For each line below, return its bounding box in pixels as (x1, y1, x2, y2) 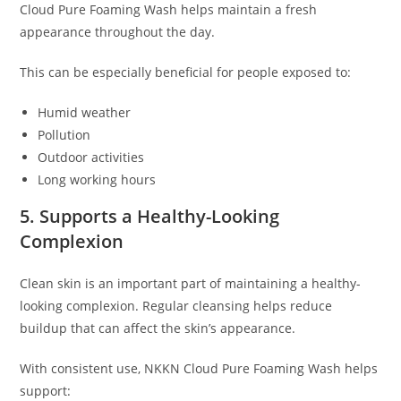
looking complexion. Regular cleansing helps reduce (20, 297, 333, 315)
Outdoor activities (38, 149, 145, 166)
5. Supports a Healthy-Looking (20, 204, 280, 229)
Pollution (38, 126, 91, 144)
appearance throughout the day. (20, 23, 216, 41)
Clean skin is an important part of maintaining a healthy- (20, 275, 362, 293)
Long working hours (38, 171, 157, 189)
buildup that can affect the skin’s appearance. (20, 320, 296, 337)
